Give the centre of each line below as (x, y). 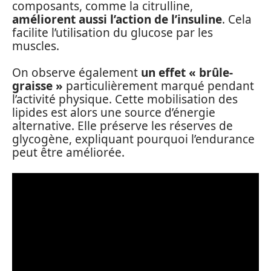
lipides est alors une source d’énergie (114, 113)
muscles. (36, 46)
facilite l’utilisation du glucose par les (113, 32)
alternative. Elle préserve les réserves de (122, 126)
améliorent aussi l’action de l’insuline (117, 19)
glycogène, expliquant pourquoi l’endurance (133, 139)
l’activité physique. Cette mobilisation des (125, 100)
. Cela (237, 19)
